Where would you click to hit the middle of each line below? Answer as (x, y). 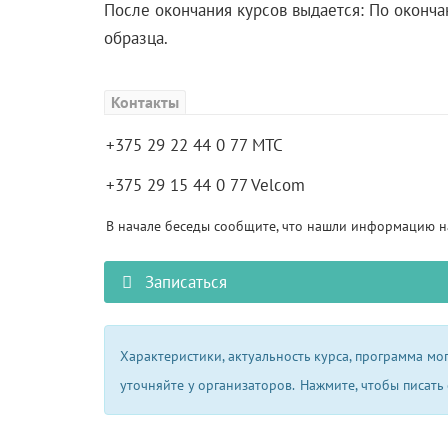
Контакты (144, 101)
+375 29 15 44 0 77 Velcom (205, 184)
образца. (135, 37)
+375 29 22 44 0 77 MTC (194, 144)
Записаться (184, 281)
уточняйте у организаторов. (207, 384)
